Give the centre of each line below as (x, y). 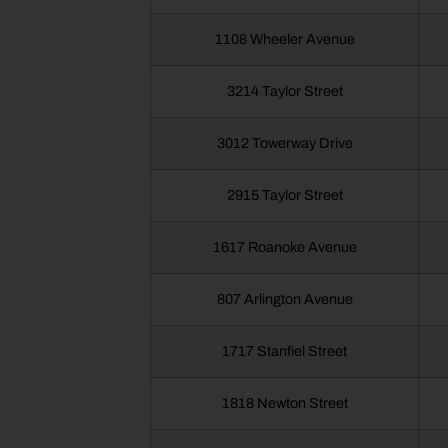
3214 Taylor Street (284, 91)
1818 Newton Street (284, 403)
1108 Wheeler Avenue (284, 39)
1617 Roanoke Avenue (284, 247)
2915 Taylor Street (284, 195)
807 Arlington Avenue (284, 299)
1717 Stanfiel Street (285, 351)
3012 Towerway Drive (284, 143)
